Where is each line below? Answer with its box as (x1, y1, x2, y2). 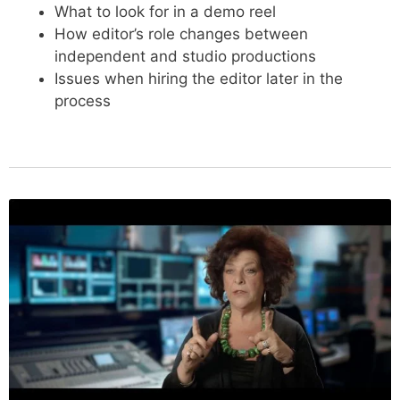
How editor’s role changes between (54, 25, 308, 44)
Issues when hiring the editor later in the (54, 70, 343, 88)
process (54, 92, 111, 111)
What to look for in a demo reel (54, 3, 276, 21)
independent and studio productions (54, 47, 316, 66)
